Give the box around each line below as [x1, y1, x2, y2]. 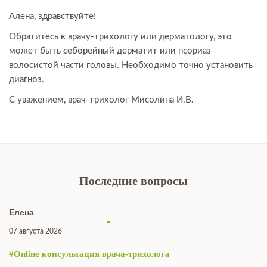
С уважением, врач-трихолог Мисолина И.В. [9, 95, 196, 104]
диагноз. [9, 75, 44, 84]
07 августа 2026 [9, 228, 62, 235]
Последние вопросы [79, 174, 188, 187]
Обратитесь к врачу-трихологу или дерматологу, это [9, 32, 232, 41]
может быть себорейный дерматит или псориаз [9, 46, 211, 55]
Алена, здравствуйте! [9, 12, 96, 21]
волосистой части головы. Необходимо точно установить [9, 61, 253, 70]
